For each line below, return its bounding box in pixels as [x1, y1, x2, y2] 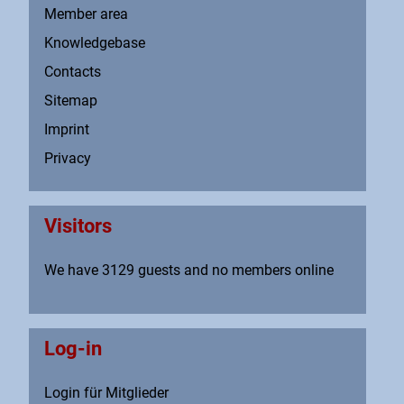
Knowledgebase [44, 34, 145, 52]
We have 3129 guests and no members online [44, 262, 334, 280]
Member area [44, 5, 128, 23]
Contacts [44, 63, 101, 81]
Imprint [44, 121, 89, 139]
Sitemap [44, 92, 97, 110]
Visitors [44, 214, 112, 238]
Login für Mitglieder [44, 384, 169, 402]
